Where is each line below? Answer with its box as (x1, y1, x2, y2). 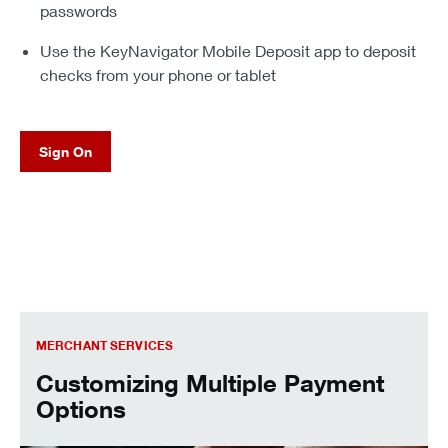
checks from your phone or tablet (40, 65, 276, 85)
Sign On (39, 143, 92, 161)
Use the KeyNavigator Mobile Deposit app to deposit (40, 41, 416, 61)
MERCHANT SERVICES (36, 337, 174, 354)
